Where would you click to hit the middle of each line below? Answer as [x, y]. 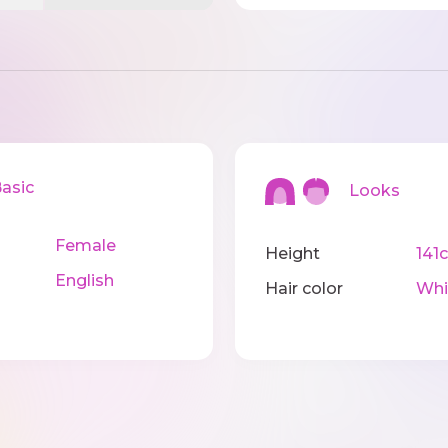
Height [293, 254]
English [84, 281]
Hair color [304, 289]
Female [85, 246]
